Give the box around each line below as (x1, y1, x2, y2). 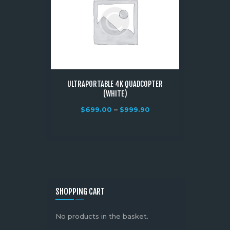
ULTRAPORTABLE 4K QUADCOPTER (67, 79, 163, 89)
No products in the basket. (55, 212, 148, 221)
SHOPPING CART (55, 186, 105, 197)
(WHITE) (103, 89, 127, 99)
